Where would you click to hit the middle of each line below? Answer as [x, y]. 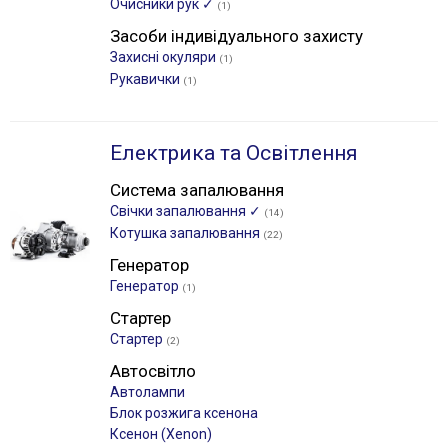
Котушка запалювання [186, 233]
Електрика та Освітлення [234, 153]
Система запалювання [197, 190]
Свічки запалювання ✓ [187, 211]
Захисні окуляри [164, 57]
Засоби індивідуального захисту [236, 36]
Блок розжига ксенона [184, 413]
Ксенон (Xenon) [161, 434]
